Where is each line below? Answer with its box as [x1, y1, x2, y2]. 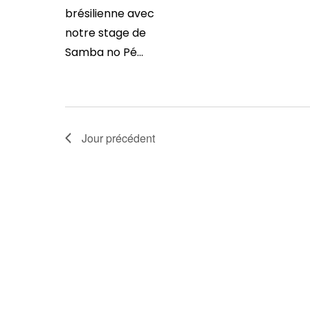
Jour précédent [81, 130, 155, 146]
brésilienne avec [64, 6, 154, 21]
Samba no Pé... [64, 44, 143, 60]
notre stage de [64, 25, 146, 41]
